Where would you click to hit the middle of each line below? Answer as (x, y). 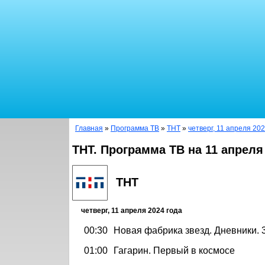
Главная (89, 128)
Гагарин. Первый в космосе (174, 250)
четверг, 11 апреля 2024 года (132, 210)
